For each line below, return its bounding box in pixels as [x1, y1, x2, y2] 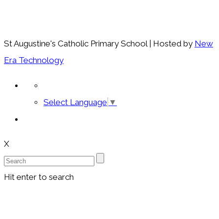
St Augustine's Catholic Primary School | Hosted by [4, 38, 195, 48]
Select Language [44, 97, 107, 108]
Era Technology [4, 55, 64, 65]
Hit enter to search [4, 172, 74, 182]
